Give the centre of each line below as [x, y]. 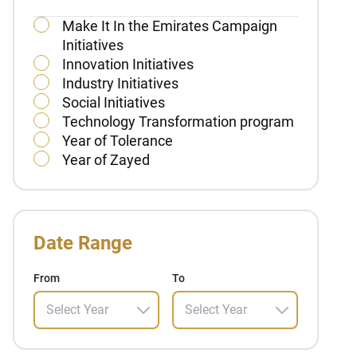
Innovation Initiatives [128, 64]
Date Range [83, 243]
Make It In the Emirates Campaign [170, 26]
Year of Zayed [106, 160]
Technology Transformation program [178, 122]
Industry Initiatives [120, 83]
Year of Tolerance [118, 141]
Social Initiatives [114, 102]
